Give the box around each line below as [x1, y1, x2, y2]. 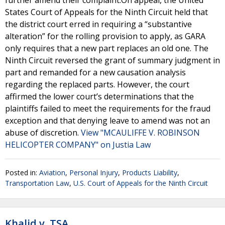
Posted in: [5, 168, 39, 177]
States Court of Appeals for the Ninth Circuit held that [5, 7, 208, 18]
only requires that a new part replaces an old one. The [5, 43, 208, 54]
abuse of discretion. [5, 127, 81, 138]
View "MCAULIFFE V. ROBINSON [81, 127, 200, 138]
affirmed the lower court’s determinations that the [5, 91, 194, 102]
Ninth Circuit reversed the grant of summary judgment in [5, 55, 220, 66]
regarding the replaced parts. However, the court [5, 79, 189, 90]
